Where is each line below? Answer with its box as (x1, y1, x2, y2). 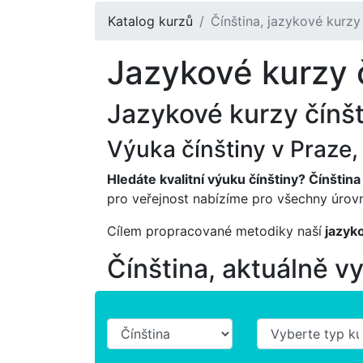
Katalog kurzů (108, 12, 193, 29)
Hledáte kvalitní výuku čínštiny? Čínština (107, 170, 361, 187)
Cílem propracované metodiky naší (107, 222, 322, 239)
